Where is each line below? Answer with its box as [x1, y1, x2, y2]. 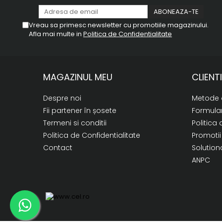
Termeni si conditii [43, 117, 107, 128]
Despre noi [43, 93, 81, 103]
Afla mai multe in [29, 29, 83, 39]
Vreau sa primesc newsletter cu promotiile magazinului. [29, 20, 209, 30]
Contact [43, 142, 72, 153]
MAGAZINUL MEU [43, 70, 112, 83]
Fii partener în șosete [43, 105, 116, 115]
